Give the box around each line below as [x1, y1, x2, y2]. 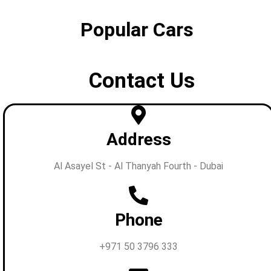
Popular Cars [80, 18, 194, 41]
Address [106, 129, 171, 149]
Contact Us [88, 68, 195, 93]
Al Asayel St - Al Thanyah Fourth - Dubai [54, 160, 223, 172]
